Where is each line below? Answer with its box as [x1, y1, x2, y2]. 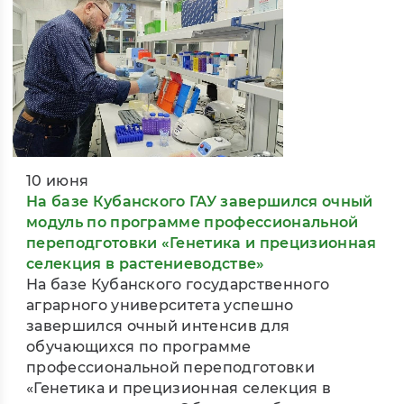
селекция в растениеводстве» [26, 255, 265, 273]
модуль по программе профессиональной [26, 214, 359, 232]
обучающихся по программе [26, 338, 252, 356]
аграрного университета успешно [26, 297, 294, 315]
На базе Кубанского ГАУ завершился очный [26, 193, 373, 211]
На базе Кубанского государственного [26, 276, 330, 294]
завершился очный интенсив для [26, 317, 290, 335]
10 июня [26, 172, 89, 190]
